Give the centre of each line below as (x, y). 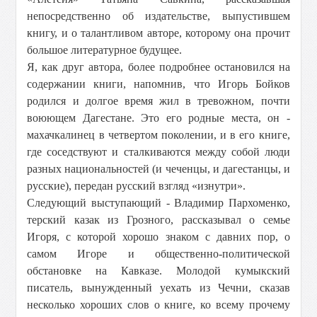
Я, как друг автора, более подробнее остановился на (158, 67)
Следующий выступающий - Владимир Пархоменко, (158, 203)
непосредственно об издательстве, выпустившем (158, 16)
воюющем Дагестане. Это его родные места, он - (158, 118)
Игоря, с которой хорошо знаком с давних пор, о (158, 237)
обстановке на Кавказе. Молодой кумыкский (158, 271)
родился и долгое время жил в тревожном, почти (158, 101)
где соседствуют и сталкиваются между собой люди (158, 152)
